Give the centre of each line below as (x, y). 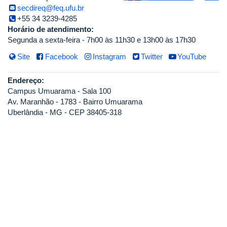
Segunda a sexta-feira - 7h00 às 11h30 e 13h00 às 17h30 (102, 40)
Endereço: (27, 81)
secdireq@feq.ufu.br (51, 8)
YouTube (192, 56)
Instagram (109, 56)
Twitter (152, 56)
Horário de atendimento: (52, 29)
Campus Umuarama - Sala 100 (59, 91)
